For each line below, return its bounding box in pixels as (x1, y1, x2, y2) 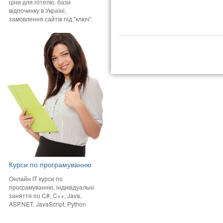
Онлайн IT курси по (9, 174, 63, 183)
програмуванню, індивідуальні (9, 182, 95, 191)
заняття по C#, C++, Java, (9, 191, 82, 200)
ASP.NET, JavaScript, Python (9, 199, 87, 208)
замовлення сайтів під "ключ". (9, 14, 93, 23)
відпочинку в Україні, (9, 5, 67, 14)
